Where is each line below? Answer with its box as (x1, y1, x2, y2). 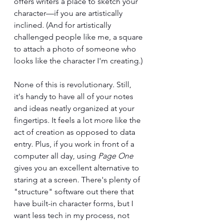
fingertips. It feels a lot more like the (14, 115, 143, 125)
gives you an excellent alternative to (14, 163, 141, 172)
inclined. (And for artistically (14, 20, 113, 30)
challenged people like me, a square (14, 32, 145, 42)
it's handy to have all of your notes (14, 92, 135, 101)
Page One (98, 151, 135, 161)
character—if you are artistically (14, 8, 124, 18)
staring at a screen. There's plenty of (14, 175, 142, 184)
